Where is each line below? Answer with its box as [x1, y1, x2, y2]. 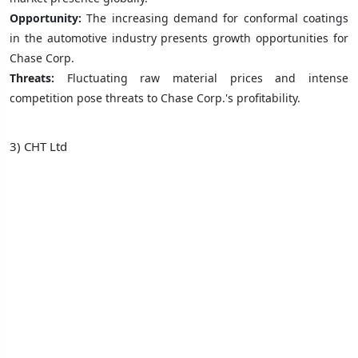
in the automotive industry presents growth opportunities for [10, 30, 348, 46]
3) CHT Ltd [10, 137, 67, 154]
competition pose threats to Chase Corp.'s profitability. [10, 89, 300, 105]
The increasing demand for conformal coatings [86, 10, 349, 26]
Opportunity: [10, 10, 87, 26]
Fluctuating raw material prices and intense [66, 70, 349, 86]
